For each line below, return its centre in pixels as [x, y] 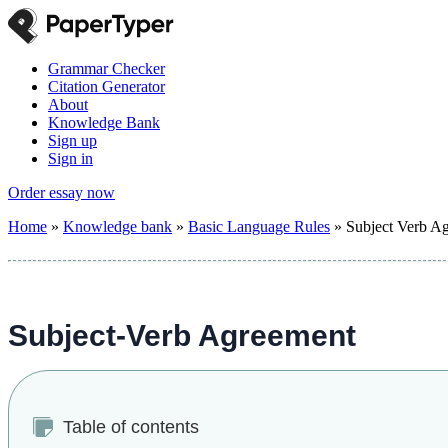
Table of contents [131, 427]
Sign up [72, 140]
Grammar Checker [106, 68]
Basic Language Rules [259, 226]
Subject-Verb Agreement [182, 335]
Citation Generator [106, 86]
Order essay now [61, 192]
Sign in [70, 158]
